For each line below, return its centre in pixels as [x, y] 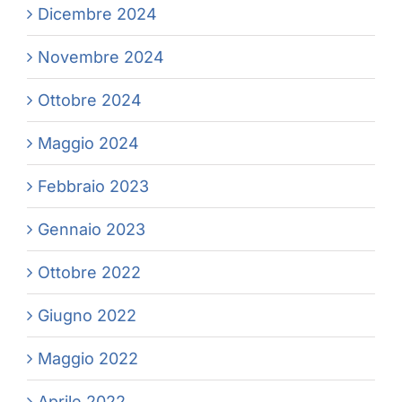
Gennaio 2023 [92, 230]
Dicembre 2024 [97, 14]
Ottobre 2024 [90, 100]
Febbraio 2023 [93, 187]
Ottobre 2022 [89, 273]
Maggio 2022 [88, 359]
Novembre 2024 [101, 57]
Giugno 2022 [87, 316]
